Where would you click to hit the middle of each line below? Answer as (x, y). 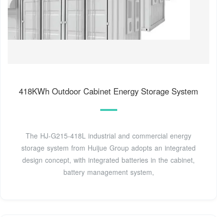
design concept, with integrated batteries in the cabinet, (108, 160)
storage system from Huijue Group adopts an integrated (108, 148)
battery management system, (108, 172)
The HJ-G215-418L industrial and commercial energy (108, 136)
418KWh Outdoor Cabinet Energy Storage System (108, 91)
